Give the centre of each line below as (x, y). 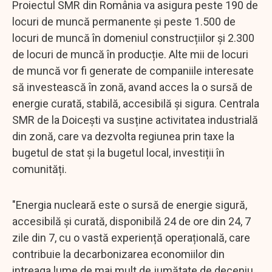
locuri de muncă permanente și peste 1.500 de (124, 21)
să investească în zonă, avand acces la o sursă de (132, 87)
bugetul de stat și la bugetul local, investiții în (118, 152)
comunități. (39, 169)
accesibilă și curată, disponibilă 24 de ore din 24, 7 (131, 221)
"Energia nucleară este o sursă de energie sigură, (130, 205)
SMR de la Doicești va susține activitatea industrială (135, 120)
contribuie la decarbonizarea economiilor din (118, 254)
